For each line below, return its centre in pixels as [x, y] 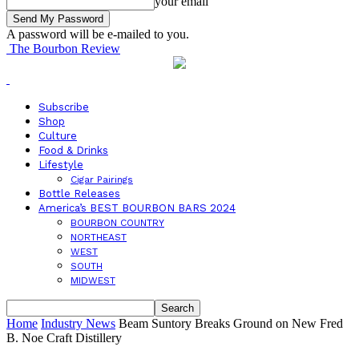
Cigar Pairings [102, 179]
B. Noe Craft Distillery [64, 338]
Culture [58, 136]
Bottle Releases [79, 194]
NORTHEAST [99, 237]
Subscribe [64, 107]
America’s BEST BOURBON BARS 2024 [137, 208]
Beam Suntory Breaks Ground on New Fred [231, 323]
